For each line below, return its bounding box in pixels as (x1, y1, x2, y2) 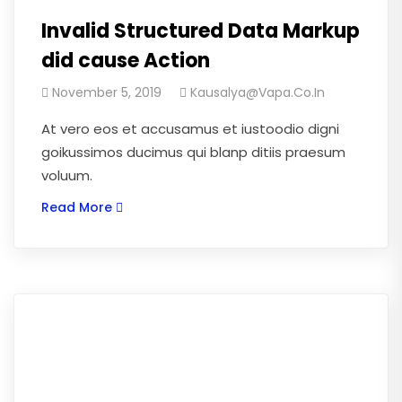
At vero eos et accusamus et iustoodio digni (41, 119, 339, 138)
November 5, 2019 (52, 83, 162, 101)
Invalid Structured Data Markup (41, 17, 360, 45)
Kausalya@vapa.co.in (190, 83, 325, 101)
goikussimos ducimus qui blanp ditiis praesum (41, 143, 345, 162)
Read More (41, 198, 112, 216)
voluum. (41, 166, 92, 185)
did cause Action (41, 47, 210, 74)
